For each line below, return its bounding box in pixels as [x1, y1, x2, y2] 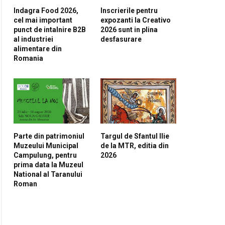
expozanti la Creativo [100, 16, 171, 24]
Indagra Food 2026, [14, 6, 78, 15]
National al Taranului [14, 170, 82, 178]
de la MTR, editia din [100, 141, 169, 150]
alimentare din [14, 44, 62, 53]
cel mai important [14, 16, 72, 24]
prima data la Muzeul [14, 160, 83, 169]
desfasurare [100, 35, 142, 43]
